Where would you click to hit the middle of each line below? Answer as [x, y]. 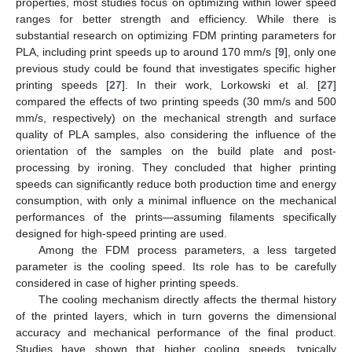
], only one [310, 51]
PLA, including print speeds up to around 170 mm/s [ [147, 51]
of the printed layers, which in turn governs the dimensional [176, 315]
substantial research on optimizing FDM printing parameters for [176, 35]
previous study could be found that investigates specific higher [176, 68]
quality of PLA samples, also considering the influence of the [176, 134]
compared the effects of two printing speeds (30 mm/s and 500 [176, 101]
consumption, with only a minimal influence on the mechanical [176, 200]
